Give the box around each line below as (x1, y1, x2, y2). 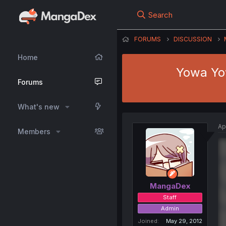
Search (148, 10, 173, 20)
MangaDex (149, 181, 190, 191)
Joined (137, 217, 157, 224)
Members (18, 127, 50, 136)
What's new (18, 102, 60, 111)
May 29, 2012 (165, 217, 202, 224)
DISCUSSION (173, 35, 212, 43)
